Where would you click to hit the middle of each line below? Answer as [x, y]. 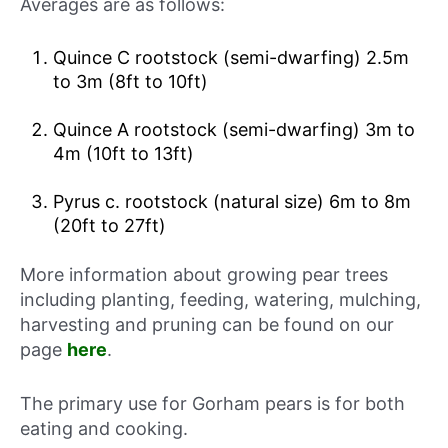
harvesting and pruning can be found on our [207, 324]
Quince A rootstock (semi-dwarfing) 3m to [233, 129]
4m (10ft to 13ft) [123, 153]
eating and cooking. [104, 428]
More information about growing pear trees [204, 274]
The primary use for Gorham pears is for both [212, 403]
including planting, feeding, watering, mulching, [220, 299]
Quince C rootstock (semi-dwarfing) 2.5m [230, 57]
